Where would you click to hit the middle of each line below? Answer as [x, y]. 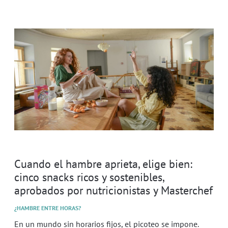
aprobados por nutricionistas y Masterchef [113, 190]
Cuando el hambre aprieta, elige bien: [103, 163]
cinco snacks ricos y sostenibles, [89, 177]
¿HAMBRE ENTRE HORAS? [48, 208]
